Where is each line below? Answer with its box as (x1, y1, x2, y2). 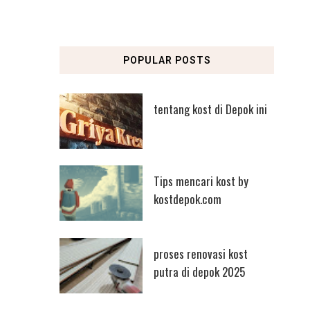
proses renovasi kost (153, 244, 248, 262)
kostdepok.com (153, 190, 221, 208)
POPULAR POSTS (122, 55, 211, 66)
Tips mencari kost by (153, 172, 248, 190)
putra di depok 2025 (153, 262, 245, 280)
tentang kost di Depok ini (153, 100, 267, 118)
